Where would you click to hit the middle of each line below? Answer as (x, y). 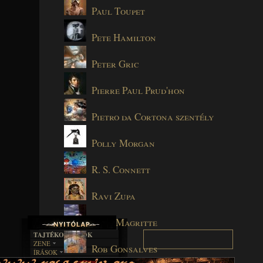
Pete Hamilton (124, 37)
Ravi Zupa (114, 195)
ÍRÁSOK (45, 252)
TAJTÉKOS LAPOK (63, 235)
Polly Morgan (123, 143)
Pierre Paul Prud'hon (138, 90)
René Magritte (124, 222)
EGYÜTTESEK (65, 254)
